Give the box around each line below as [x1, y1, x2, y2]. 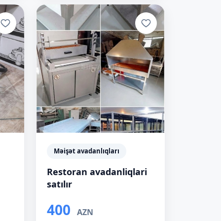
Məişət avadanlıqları [54, 147, 119, 155]
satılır [47, 178, 72, 190]
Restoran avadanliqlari [47, 166, 147, 178]
